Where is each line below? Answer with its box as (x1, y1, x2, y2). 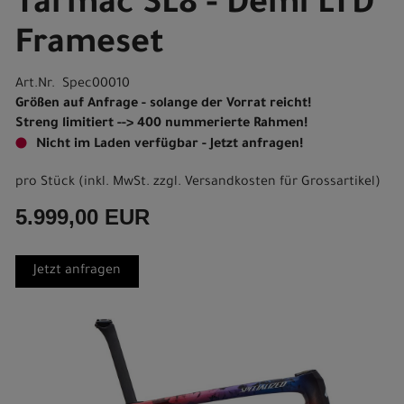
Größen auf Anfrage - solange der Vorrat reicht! (15, 97, 311, 112)
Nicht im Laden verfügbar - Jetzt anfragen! (36, 138, 303, 152)
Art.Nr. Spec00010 (15, 78, 130, 92)
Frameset (15, 28, 164, 64)
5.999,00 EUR (15, 205, 150, 229)
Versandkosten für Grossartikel (185, 176, 375, 190)
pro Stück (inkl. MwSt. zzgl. (15, 176, 185, 190)
